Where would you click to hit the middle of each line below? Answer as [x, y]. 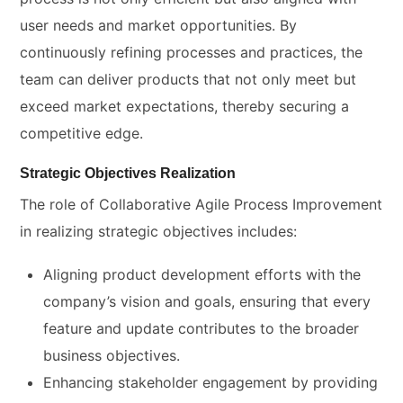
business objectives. [112, 355]
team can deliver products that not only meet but [188, 79]
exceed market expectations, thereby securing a [185, 106]
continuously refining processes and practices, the [192, 52]
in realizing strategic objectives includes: [159, 231]
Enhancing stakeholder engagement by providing [210, 382]
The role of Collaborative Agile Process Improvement [201, 204]
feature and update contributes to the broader [201, 328]
